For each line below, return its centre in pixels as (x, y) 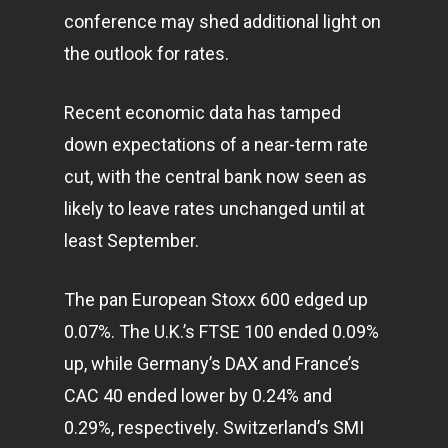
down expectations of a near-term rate (216, 144)
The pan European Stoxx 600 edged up (216, 299)
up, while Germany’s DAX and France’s (212, 363)
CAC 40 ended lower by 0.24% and (198, 395)
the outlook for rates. (146, 53)
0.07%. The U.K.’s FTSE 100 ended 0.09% (221, 331)
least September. (131, 240)
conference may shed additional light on (222, 21)
